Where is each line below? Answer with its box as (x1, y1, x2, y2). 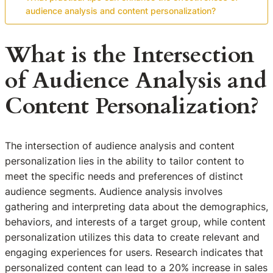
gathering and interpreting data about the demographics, (5, 200, 268, 213)
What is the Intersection (5, 40, 254, 71)
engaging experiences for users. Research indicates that (5, 246, 263, 259)
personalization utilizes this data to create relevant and (5, 231, 260, 244)
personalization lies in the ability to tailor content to (5, 155, 244, 168)
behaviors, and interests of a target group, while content (5, 216, 266, 229)
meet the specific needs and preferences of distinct (5, 170, 243, 183)
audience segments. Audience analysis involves (5, 185, 222, 198)
